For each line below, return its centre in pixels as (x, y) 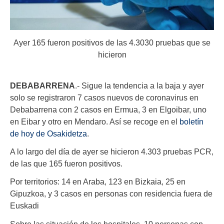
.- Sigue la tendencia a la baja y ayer (139, 86)
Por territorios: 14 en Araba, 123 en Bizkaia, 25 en (98, 182)
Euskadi (24, 206)
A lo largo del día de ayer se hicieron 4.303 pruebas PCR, (112, 152)
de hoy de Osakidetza (48, 134)
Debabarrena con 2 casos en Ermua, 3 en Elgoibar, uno (108, 110)
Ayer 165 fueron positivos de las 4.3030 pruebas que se (112, 43)
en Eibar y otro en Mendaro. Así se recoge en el (95, 122)
